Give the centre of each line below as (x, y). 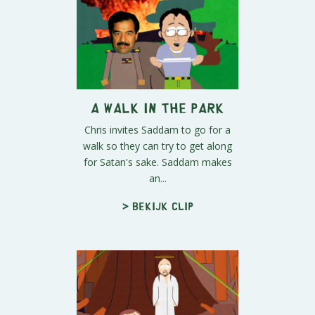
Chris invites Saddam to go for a (157, 129)
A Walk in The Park (157, 107)
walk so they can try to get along (157, 146)
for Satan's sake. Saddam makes (157, 162)
